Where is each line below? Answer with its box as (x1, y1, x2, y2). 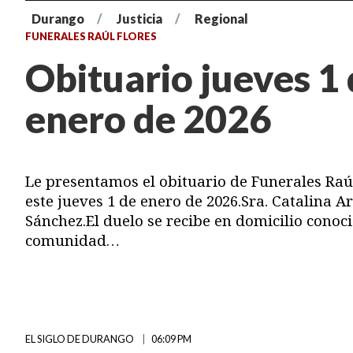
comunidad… (25, 229, 120, 250)
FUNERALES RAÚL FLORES (25, 29, 157, 43)
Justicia (117, 10, 162, 26)
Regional (195, 10, 248, 26)
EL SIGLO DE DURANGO (25, 332, 136, 345)
